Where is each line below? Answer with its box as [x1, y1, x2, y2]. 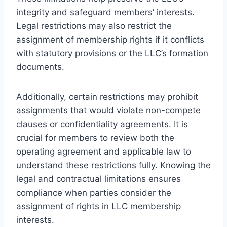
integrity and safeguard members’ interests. [16, 7, 195, 17]
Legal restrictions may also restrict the [16, 20, 172, 31]
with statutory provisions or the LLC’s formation [16, 48, 208, 58]
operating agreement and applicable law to [16, 146, 191, 157]
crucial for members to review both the [16, 132, 174, 143]
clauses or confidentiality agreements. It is [16, 119, 188, 129]
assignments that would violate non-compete [16, 105, 201, 116]
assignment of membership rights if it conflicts [16, 34, 204, 45]
